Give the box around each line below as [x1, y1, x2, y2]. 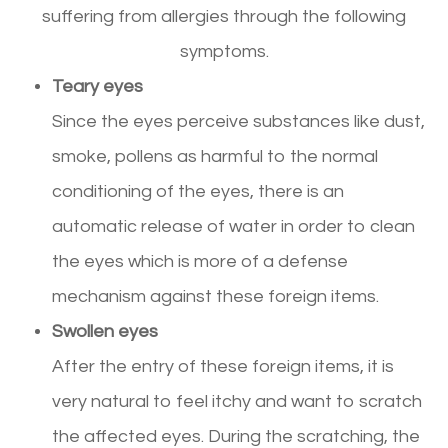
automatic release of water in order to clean [52, 216, 416, 236]
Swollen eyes [52, 321, 159, 341]
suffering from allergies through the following [42, 6, 406, 26]
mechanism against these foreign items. [52, 286, 380, 306]
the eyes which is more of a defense [52, 251, 349, 271]
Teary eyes [52, 76, 144, 96]
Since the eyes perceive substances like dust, [52, 111, 426, 131]
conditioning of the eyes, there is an [52, 181, 345, 201]
